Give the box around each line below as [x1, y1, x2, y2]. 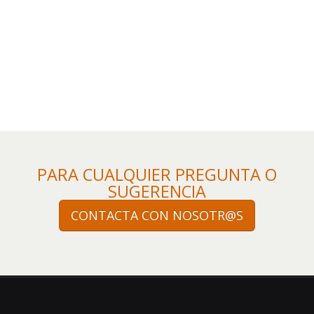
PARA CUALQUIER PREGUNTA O [37, 163, 277, 186]
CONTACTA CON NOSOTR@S [71, 207, 243, 224]
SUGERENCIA [108, 180, 206, 203]
